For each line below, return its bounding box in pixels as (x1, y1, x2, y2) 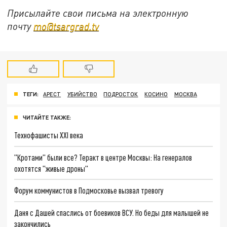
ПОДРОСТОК (103, 91, 138, 98)
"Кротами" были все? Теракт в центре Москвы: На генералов (14, 152, 193, 162)
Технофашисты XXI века (14, 130, 84, 140)
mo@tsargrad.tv (33, 20, 99, 32)
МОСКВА (174, 91, 197, 98)
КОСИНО (144, 91, 168, 98)
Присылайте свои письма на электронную (7, 7, 189, 19)
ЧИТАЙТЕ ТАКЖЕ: (23, 113, 71, 121)
